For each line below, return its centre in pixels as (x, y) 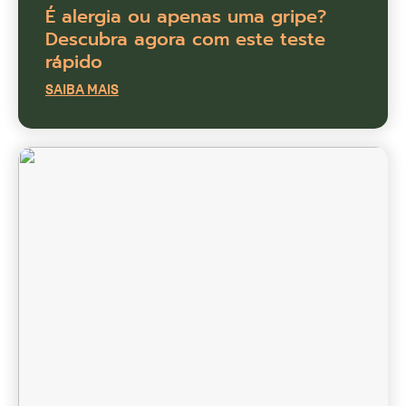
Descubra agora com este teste (185, 39)
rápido (74, 62)
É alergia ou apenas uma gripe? (186, 17)
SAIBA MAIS (82, 90)
